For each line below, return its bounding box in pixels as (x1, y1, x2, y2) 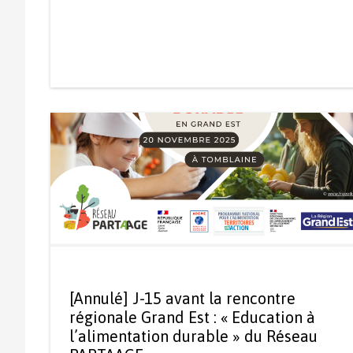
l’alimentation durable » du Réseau (69, 326, 318, 345)
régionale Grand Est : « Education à (69, 307, 315, 326)
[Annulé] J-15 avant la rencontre (69, 288, 295, 307)
